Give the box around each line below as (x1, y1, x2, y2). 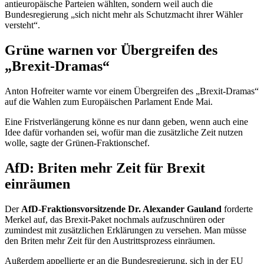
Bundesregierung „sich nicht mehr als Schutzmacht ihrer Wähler (5, 9, 243, 20)
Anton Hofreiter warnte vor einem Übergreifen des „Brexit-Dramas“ (5, 85, 259, 96)
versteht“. (5, 20, 40, 31)
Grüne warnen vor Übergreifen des (5, 42, 217, 58)
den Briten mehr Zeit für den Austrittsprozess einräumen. (5, 235, 215, 246)
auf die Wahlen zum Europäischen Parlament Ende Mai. (5, 96, 213, 107)
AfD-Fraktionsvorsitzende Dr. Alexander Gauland (21, 203, 224, 214)
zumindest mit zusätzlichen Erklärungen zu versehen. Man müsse (5, 225, 246, 235)
